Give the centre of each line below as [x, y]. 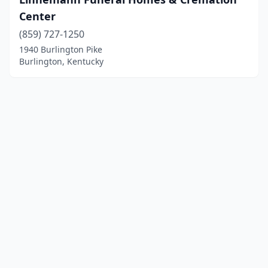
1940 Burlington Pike [61, 49]
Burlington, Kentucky [61, 61]
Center [37, 16]
